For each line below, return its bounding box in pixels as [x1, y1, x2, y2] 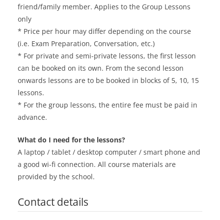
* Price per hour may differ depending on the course [18, 27, 191, 36]
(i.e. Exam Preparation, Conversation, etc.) [18, 39, 155, 49]
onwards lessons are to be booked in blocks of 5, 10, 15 [18, 76, 199, 85]
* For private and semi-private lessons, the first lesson [18, 51, 196, 61]
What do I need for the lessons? [18, 135, 125, 145]
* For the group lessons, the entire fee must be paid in [18, 100, 197, 110]
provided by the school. [18, 172, 95, 182]
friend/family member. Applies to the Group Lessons [18, 2, 191, 12]
